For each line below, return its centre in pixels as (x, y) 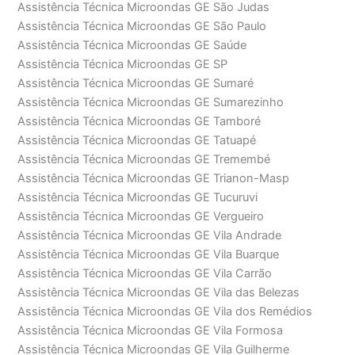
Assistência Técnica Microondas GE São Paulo (142, 27)
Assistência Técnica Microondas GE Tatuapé (137, 141)
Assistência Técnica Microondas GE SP (123, 65)
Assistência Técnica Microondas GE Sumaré (136, 84)
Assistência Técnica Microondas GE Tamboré (139, 122)
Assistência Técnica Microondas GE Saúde (132, 46)
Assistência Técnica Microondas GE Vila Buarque (149, 255)
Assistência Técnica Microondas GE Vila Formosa (151, 331)
